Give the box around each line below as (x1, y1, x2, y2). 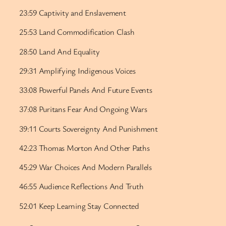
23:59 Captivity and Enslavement (19, 7, 126, 18)
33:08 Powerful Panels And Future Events (19, 84, 152, 95)
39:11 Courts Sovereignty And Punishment (19, 123, 158, 134)
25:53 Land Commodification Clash (19, 26, 135, 38)
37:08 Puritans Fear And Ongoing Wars (19, 103, 147, 115)
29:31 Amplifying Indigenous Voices (19, 65, 136, 76)
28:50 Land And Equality (19, 45, 100, 57)
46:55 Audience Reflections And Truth (19, 181, 144, 192)
